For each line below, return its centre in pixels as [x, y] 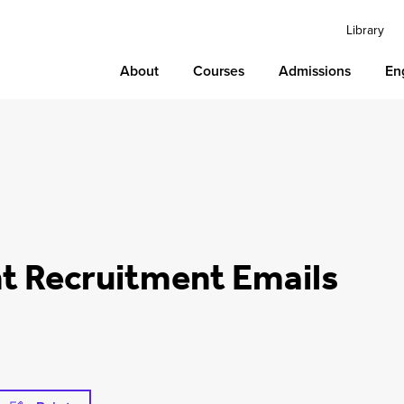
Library [366, 30]
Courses [219, 71]
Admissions [315, 71]
